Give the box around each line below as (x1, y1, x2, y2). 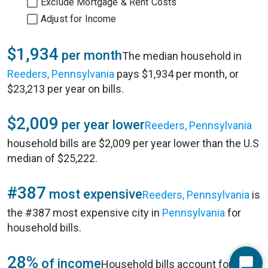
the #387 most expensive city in (7, 206, 162, 219)
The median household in (122, 50, 242, 62)
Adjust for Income (41, 13, 117, 25)
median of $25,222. (7, 152, 98, 165)
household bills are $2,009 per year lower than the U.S (7, 137, 259, 150)
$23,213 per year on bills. (7, 83, 124, 95)
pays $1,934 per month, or (114, 68, 239, 80)
